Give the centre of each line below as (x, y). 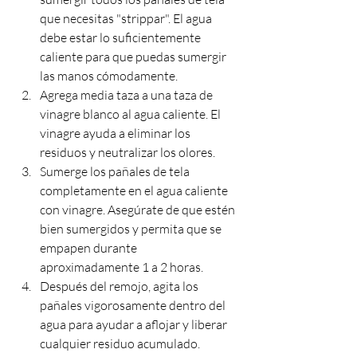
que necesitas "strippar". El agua (127, 18)
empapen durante (90, 247)
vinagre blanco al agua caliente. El (131, 114)
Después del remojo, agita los (120, 286)
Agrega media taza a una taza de (127, 94)
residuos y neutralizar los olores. (127, 152)
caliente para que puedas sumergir (134, 56)
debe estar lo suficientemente (122, 37)
